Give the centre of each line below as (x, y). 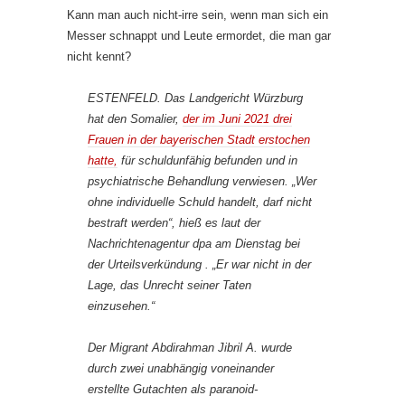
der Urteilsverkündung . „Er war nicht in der (199, 264)
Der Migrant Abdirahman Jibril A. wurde (190, 347)
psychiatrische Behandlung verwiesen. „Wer (202, 181)
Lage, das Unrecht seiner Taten (170, 285)
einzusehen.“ (121, 306)
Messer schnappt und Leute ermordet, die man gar (199, 35)
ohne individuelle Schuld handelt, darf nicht (200, 202)
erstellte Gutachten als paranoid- (173, 389)
